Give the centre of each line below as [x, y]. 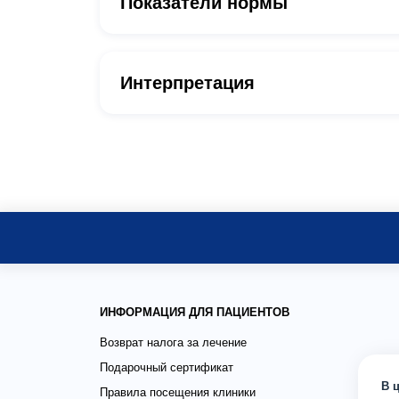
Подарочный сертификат [167, 367]
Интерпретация [187, 83]
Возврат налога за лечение [173, 342]
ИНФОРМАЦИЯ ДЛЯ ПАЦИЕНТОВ [195, 312]
